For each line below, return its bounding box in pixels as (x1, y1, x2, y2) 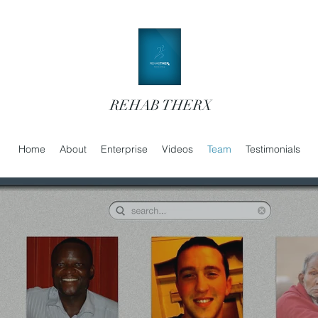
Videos (161, 143, 193, 155)
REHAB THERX (109, 97, 212, 114)
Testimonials (245, 143, 300, 155)
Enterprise (100, 143, 148, 155)
